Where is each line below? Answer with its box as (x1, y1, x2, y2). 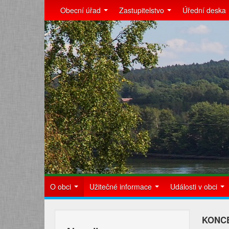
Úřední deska (182, 5, 226, 15)
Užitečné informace (89, 181, 154, 192)
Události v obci (170, 181, 219, 192)
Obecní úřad (60, 5, 103, 15)
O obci (50, 181, 73, 192)
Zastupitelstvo (119, 5, 166, 15)
